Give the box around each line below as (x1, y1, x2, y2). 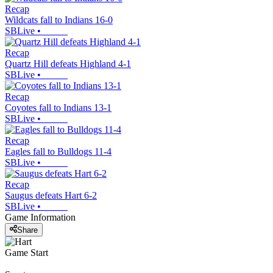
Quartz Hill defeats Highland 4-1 (5, 58, 131, 69)
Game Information (5, 212, 76, 223)
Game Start (5, 247, 48, 258)
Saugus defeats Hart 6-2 (5, 190, 97, 201)
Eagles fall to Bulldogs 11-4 (5, 146, 112, 157)
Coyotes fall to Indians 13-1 (5, 102, 112, 113)
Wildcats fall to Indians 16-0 (5, 15, 113, 26)
